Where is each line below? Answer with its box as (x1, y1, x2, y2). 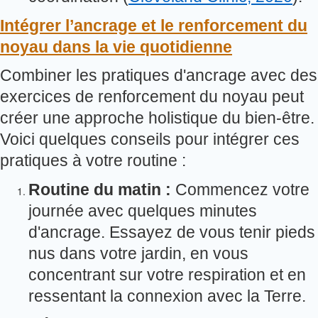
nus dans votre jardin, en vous (28, 243, 248, 263)
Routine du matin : (28, 180, 171, 199)
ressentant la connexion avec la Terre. (28, 286, 306, 305)
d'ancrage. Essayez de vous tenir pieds (28, 222, 315, 241)
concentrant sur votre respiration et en (28, 265, 306, 284)
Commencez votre (171, 180, 309, 199)
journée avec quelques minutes (28, 201, 257, 220)
